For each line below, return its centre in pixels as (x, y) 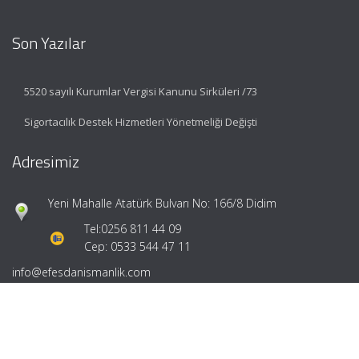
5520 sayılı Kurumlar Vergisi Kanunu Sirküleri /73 (141, 91)
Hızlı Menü (48, 313)
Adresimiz (46, 161)
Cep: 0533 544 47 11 (137, 246)
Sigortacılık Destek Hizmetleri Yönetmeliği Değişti (141, 121)
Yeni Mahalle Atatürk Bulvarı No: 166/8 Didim (162, 203)
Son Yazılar (49, 42)
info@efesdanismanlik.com (81, 272)
